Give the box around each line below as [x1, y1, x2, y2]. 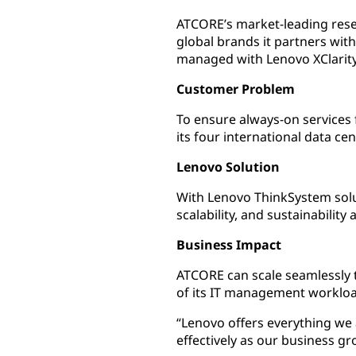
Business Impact [176, 236, 281, 253]
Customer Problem [176, 80, 295, 98]
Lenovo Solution [176, 158, 280, 176]
